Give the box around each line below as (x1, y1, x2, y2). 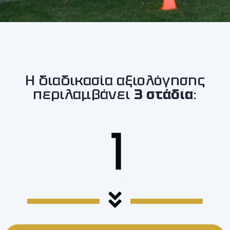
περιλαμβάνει (33, 85, 134, 103)
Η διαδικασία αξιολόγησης (25, 71, 205, 89)
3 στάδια (133, 85, 194, 103)
